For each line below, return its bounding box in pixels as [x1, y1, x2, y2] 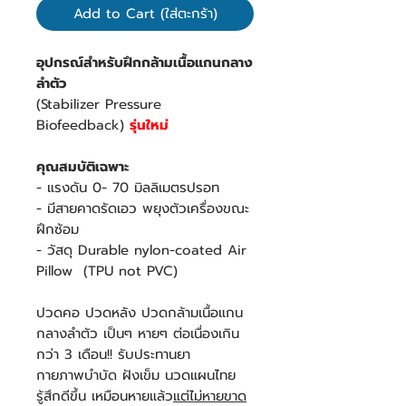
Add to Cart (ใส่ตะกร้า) [72, 4, 217, 24]
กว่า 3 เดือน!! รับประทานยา [36, 344, 190, 365]
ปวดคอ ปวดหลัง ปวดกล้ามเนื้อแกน [36, 303, 243, 324]
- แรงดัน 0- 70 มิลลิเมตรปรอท [36, 178, 225, 198]
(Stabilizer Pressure [36, 94, 161, 115]
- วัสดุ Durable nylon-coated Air [36, 240, 246, 261]
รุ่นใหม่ [130, 115, 169, 136]
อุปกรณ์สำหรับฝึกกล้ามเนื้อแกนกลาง [36, 53, 253, 73]
